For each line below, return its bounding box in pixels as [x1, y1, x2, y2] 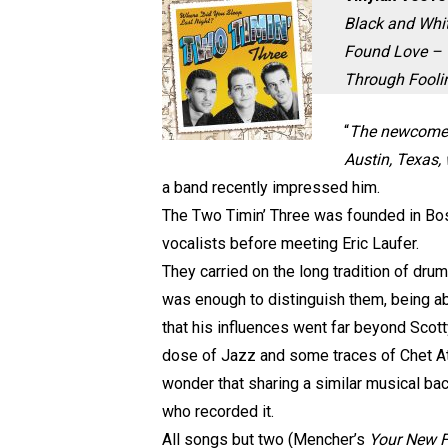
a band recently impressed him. [162, 178, 380, 197]
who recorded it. [162, 402, 274, 421]
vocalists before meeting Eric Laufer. [162, 234, 419, 253]
